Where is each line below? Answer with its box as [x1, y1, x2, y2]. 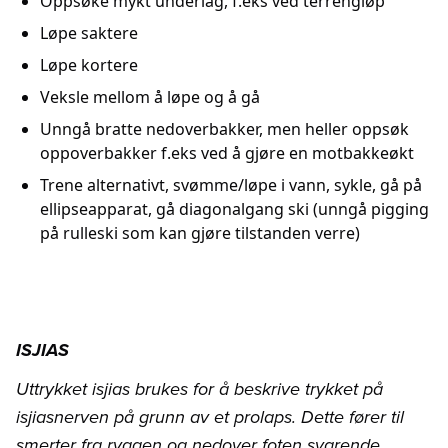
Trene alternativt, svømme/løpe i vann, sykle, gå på [40, 174, 422, 197]
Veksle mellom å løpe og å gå [40, 86, 260, 109]
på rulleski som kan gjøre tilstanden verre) [40, 222, 360, 245]
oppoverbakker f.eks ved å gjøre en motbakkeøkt [40, 142, 414, 165]
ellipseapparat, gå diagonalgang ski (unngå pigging [40, 198, 429, 221]
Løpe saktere [40, 22, 138, 45]
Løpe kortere [40, 54, 138, 77]
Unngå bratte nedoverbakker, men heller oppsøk [40, 118, 409, 141]
